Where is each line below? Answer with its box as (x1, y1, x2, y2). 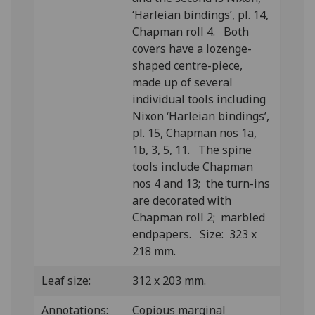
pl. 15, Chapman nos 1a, (132, 125, 257, 141)
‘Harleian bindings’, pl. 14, (132, 7, 269, 22)
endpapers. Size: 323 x (132, 226, 257, 242)
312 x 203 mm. (132, 273, 207, 288)
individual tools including (132, 91, 266, 107)
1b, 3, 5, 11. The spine (132, 142, 252, 157)
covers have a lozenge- (132, 41, 252, 56)
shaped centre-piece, (132, 58, 243, 73)
